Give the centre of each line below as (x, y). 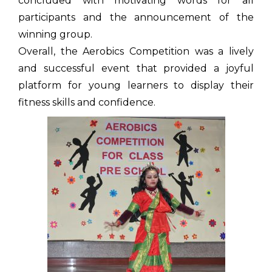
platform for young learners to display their (136, 85)
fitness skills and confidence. (87, 102)
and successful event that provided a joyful (136, 68)
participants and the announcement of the (136, 17)
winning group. (55, 34)
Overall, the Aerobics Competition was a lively (136, 51)
